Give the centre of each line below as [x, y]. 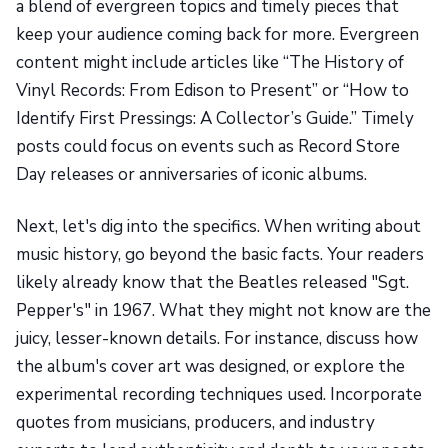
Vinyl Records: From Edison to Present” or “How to [212, 91]
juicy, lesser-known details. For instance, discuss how [217, 339]
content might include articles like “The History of [210, 63]
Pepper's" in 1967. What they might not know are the [223, 311]
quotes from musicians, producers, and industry [195, 423]
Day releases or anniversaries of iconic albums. [191, 175]
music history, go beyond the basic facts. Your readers [220, 255]
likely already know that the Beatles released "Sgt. [212, 283]
